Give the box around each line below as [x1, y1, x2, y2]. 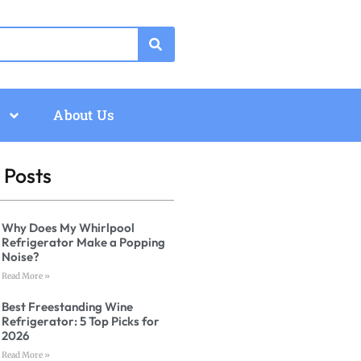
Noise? [2, 249, 40, 265]
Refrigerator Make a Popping [2, 234, 166, 251]
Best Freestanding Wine [2, 299, 134, 315]
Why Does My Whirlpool [2, 220, 135, 236]
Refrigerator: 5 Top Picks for [2, 313, 160, 330]
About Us [53, 106, 114, 125]
